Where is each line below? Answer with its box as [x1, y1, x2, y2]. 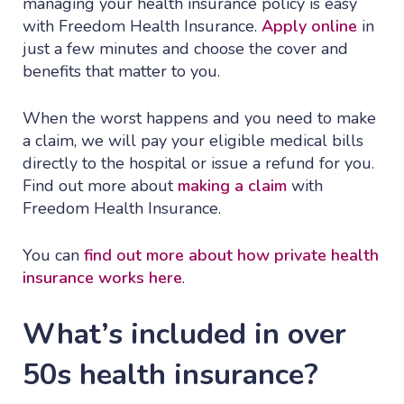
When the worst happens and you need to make [23, 107, 376, 130]
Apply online [257, 15, 357, 38]
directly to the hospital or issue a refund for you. [23, 152, 374, 175]
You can [23, 244, 84, 267]
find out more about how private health [84, 244, 379, 267]
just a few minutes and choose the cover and [23, 38, 348, 60]
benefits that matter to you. [23, 60, 220, 83]
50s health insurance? [23, 354, 326, 395]
